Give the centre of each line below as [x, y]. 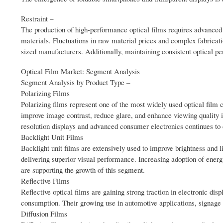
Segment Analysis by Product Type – [75, 82]
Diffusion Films [44, 214]
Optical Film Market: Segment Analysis [80, 71]
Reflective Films [45, 181]
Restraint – [37, 19]
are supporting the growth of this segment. [83, 170]
